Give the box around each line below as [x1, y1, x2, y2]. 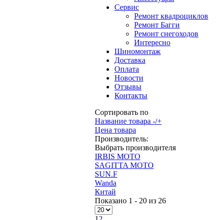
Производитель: [95, 135, 148, 143]
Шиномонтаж [114, 47, 161, 55]
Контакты [114, 91, 147, 100]
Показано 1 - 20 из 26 [95, 196, 166, 205]
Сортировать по [95, 108, 148, 116]
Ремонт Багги [134, 21, 180, 29]
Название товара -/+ [95, 117, 162, 125]
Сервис [114, 3, 139, 11]
